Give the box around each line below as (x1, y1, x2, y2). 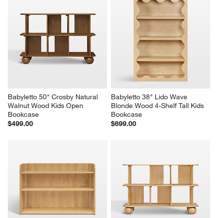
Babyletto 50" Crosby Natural (8, 92, 100, 101)
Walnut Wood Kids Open (8, 101, 86, 110)
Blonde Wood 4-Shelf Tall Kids (111, 101, 206, 110)
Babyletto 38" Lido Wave (111, 92, 189, 101)
